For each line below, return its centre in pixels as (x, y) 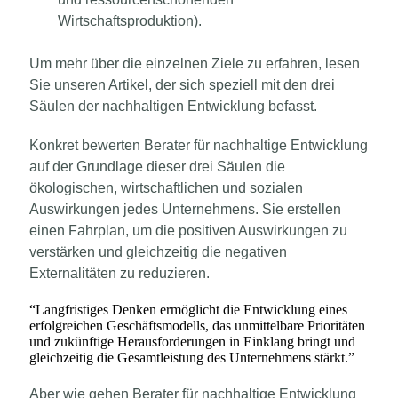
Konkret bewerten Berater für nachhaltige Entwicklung (199, 145)
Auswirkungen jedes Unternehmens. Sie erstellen (185, 209)
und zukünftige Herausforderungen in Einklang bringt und (192, 341)
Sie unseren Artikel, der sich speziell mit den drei (182, 84)
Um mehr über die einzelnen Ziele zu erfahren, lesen (195, 63)
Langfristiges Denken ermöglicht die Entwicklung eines (191, 309)
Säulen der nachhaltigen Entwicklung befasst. (173, 106)
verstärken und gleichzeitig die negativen (158, 251)
